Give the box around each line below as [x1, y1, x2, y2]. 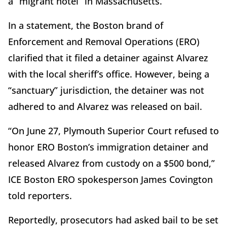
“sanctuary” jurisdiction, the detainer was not [8, 84, 204, 97]
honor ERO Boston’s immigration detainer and [8, 141, 208, 154]
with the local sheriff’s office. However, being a [8, 68, 209, 81]
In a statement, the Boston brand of [8, 19, 163, 32]
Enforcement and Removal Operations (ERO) [8, 35, 200, 48]
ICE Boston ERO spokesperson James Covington [8, 173, 213, 186]
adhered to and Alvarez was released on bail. [8, 100, 205, 113]
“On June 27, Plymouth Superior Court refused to [8, 125, 219, 137]
